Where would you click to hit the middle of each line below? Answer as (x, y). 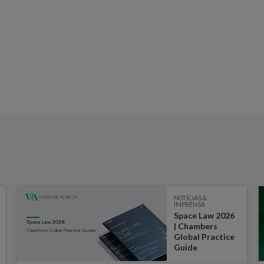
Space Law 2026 (204, 215)
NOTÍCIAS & (190, 198)
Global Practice (204, 236)
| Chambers (195, 226)
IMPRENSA (189, 204)
